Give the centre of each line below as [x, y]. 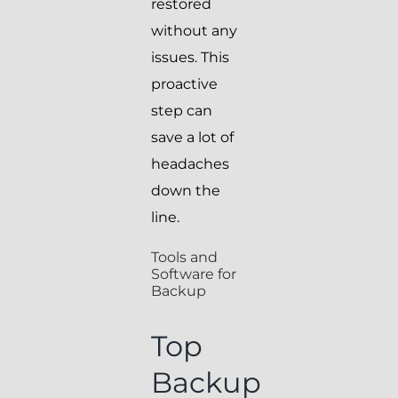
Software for [194, 275]
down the [186, 191]
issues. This [190, 58]
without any [194, 31]
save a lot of [192, 138]
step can [182, 111]
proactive [184, 84]
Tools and [184, 258]
